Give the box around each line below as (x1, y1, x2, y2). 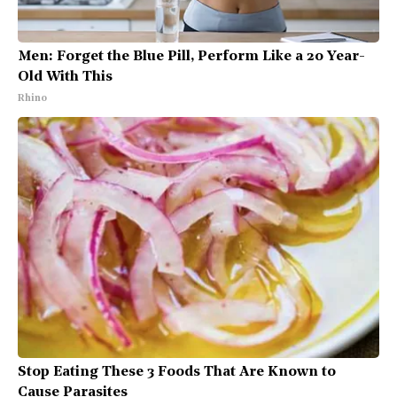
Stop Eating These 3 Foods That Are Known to (18, 364, 336, 379)
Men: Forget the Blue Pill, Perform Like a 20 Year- (18, 49, 365, 64)
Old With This (18, 69, 113, 84)
